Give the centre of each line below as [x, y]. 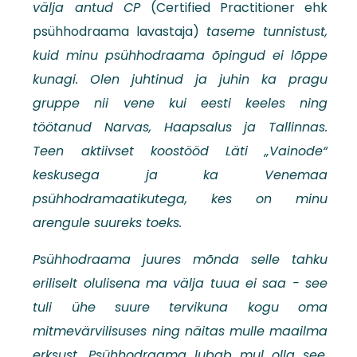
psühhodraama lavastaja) [116, 31]
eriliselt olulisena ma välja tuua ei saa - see [180, 283]
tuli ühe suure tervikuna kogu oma [180, 307]
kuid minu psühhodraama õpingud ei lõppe [180, 55]
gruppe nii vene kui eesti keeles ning [180, 103]
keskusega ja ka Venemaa [180, 175]
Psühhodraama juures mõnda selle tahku [180, 259]
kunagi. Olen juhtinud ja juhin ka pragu [180, 79]
